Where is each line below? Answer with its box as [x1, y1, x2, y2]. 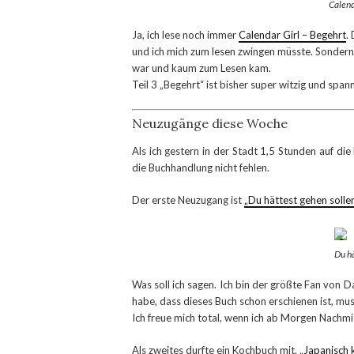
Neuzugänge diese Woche [132, 115, 288, 132]
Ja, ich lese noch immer [132, 28, 239, 41]
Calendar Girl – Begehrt [239, 28, 346, 41]
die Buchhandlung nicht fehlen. [132, 161, 269, 175]
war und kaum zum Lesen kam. [132, 61, 271, 74]
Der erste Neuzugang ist [132, 194, 244, 207]
